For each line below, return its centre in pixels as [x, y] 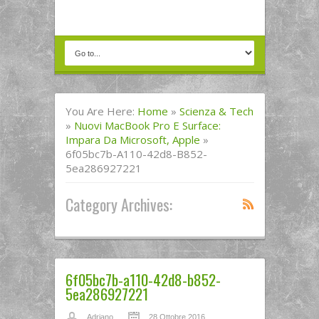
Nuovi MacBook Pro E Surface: [147, 125]
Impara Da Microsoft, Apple [132, 140]
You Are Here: [101, 111]
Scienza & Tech [216, 111]
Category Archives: [119, 204]
